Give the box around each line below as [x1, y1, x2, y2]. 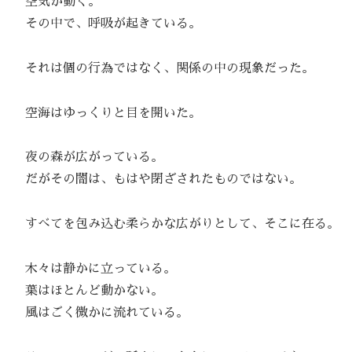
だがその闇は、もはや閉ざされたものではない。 [13, 173, 302, 186]
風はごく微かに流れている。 [13, 306, 189, 320]
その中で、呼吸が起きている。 [13, 17, 201, 31]
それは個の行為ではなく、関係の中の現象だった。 [13, 61, 314, 75]
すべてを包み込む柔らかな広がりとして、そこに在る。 [13, 218, 339, 231]
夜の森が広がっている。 [13, 151, 163, 164]
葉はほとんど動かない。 [13, 284, 163, 298]
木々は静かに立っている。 [13, 262, 176, 276]
